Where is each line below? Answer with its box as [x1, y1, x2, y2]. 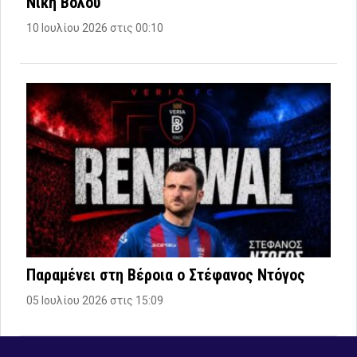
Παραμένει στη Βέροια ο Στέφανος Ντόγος [26, 265, 305, 284]
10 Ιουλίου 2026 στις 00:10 [26, 22, 163, 35]
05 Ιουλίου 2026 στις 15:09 [26, 293, 163, 307]
